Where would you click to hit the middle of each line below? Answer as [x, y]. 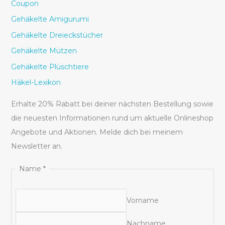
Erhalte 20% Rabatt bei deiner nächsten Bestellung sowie [112, 104]
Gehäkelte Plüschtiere [50, 67]
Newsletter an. [36, 146]
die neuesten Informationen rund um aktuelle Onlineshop [112, 118]
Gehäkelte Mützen [44, 51]
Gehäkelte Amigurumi [50, 19]
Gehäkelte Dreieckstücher [57, 35]
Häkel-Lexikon [36, 83]
